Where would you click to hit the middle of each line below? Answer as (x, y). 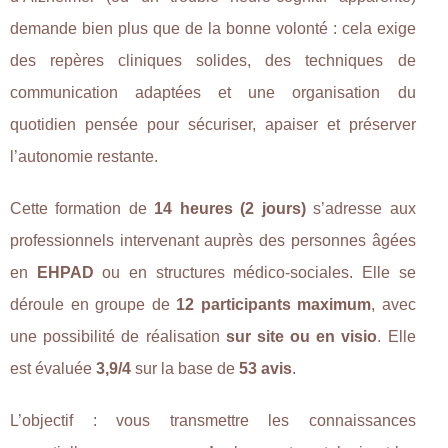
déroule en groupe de (93, 304)
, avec (393, 304)
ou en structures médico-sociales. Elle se (254, 272)
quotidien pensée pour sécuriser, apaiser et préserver (213, 124)
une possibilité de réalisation (118, 336)
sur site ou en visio (301, 336)
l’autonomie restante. (84, 156)
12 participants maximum (274, 304)
